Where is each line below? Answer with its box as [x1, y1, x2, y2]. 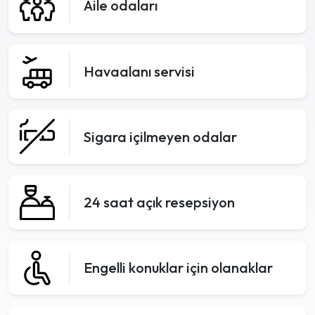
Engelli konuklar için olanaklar [84, 259, 273, 277]
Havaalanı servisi [84, 62, 195, 80]
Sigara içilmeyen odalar [84, 127, 237, 146]
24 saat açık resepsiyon [84, 193, 235, 212]
